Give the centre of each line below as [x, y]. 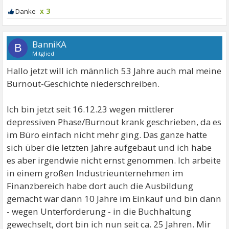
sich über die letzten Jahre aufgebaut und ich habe [109, 147]
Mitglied [43, 53]
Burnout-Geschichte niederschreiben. [83, 83]
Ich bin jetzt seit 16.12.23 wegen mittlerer [90, 109]
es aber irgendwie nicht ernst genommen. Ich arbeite [114, 160]
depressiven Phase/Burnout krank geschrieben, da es [114, 122]
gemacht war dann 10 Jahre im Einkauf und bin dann [114, 198]
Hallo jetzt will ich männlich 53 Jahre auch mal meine [114, 71]
